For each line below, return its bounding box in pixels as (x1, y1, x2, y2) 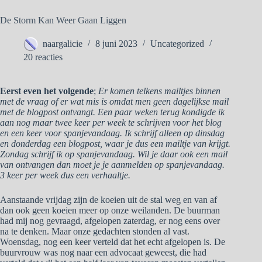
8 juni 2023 (95, 39, 137, 49)
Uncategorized (150, 39, 204, 49)
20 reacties (23, 52, 63, 63)
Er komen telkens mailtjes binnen (98, 86, 220, 96)
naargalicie (43, 39, 82, 49)
